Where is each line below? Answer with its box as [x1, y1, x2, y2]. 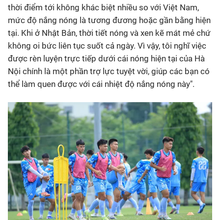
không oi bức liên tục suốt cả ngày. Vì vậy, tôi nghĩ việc [8, 41, 206, 51]
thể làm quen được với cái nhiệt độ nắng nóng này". [8, 79, 194, 89]
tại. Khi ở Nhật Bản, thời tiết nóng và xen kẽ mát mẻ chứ [8, 28, 211, 38]
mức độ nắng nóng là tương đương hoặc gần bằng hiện [8, 15, 211, 25]
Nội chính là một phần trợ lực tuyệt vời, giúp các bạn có [8, 66, 210, 76]
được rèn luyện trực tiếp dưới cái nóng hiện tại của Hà [8, 54, 205, 63]
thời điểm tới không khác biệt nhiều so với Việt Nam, [8, 2, 199, 12]
